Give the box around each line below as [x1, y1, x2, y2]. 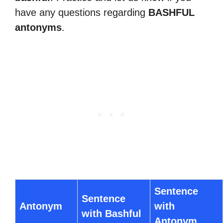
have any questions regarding [15, 7, 148, 18]
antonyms [15, 22, 62, 33]
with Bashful [82, 208, 141, 219]
